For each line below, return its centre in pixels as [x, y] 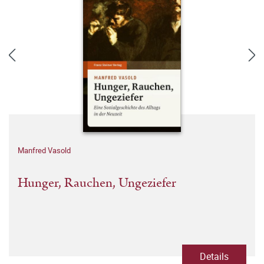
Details [214, 256]
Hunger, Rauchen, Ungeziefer [97, 183]
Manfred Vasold [44, 150]
